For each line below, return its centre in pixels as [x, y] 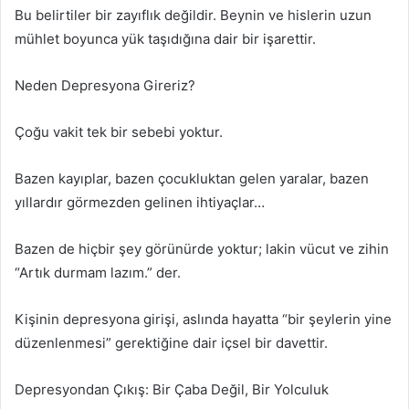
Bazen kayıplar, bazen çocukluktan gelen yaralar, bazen [192, 178]
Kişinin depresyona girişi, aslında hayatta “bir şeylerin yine [203, 319]
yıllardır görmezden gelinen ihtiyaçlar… [140, 202]
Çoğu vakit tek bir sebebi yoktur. [119, 131]
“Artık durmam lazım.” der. [98, 272]
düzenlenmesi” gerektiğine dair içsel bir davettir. [171, 342]
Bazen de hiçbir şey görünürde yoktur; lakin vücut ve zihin [202, 248]
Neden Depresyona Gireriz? [105, 85]
